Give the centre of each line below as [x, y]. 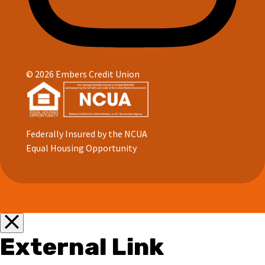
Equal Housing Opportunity [81, 148]
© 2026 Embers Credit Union [83, 74]
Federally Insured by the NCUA [87, 133]
